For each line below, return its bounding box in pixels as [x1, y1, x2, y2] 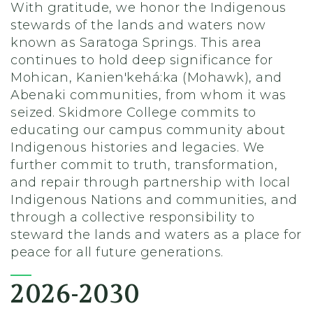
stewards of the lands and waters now [10, 17, 265, 34]
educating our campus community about [10, 122, 285, 138]
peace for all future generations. [10, 245, 224, 261]
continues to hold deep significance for [10, 52, 273, 68]
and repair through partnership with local [10, 175, 291, 191]
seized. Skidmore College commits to [10, 105, 256, 121]
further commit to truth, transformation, [10, 157, 277, 173]
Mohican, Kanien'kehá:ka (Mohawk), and [10, 70, 282, 86]
